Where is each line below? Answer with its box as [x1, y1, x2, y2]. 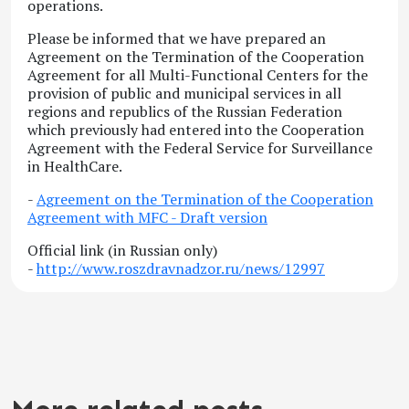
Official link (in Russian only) [27, 240, 217, 261]
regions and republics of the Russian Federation [27, 101, 342, 122]
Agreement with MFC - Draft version [27, 207, 267, 228]
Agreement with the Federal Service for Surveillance [27, 138, 372, 159]
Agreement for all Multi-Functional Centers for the [27, 65, 368, 86]
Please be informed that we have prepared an [27, 28, 326, 49]
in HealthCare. [27, 156, 122, 177]
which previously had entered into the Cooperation [27, 120, 364, 141]
